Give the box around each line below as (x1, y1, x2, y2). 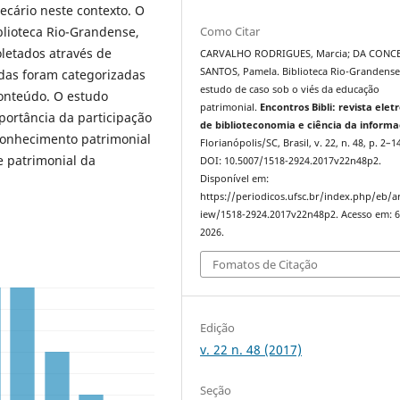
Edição (200, 319, 236, 336)
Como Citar (200, 23, 261, 40)
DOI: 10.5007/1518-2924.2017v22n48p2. (200, 154, 382, 168)
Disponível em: (200, 172, 270, 186)
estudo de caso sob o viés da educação (200, 83, 380, 96)
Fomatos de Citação (212, 255, 319, 272)
